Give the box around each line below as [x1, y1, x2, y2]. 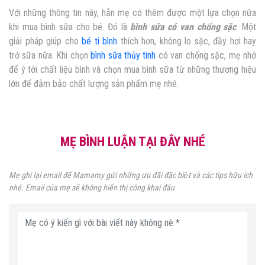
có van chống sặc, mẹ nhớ [156, 50, 257, 62]
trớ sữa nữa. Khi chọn [9, 50, 91, 62]
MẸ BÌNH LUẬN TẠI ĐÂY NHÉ [60, 134, 205, 150]
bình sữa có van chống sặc [130, 21, 237, 33]
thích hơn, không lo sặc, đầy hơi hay [117, 35, 256, 47]
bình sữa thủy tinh [91, 50, 156, 62]
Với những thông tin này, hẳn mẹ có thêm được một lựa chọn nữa [9, 7, 256, 19]
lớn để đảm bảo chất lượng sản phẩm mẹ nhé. [9, 78, 181, 90]
